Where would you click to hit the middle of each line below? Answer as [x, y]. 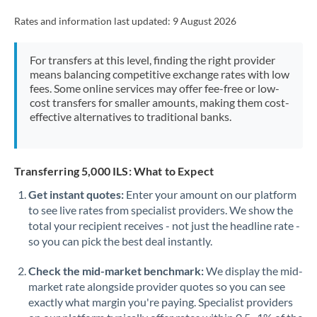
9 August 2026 [204, 21]
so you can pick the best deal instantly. [120, 241]
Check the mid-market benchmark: [116, 271]
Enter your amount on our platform [210, 194]
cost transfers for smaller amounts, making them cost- [159, 102]
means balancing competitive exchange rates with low [159, 74]
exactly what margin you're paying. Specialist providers [161, 302]
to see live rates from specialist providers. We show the [161, 210]
